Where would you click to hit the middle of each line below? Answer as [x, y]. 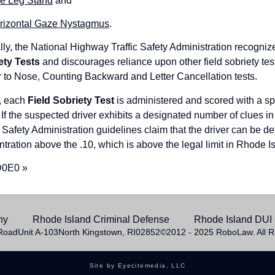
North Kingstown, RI [97, 232]
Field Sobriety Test [71, 100]
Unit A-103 [38, 232]
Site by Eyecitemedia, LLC [137, 265]
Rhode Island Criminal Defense [101, 219]
